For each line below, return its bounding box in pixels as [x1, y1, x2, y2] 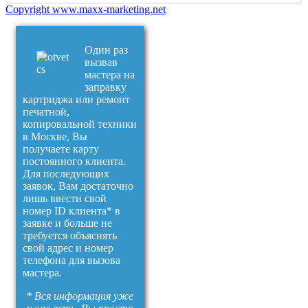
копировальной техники [23, 118, 137, 131]
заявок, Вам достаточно [23, 180, 133, 192]
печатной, [23, 106, 69, 118]
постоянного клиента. [23, 155, 126, 168]
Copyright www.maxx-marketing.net [5, 3, 166, 16]
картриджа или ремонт [23, 93, 130, 106]
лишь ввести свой [23, 192, 107, 205]
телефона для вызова [23, 254, 120, 267]
